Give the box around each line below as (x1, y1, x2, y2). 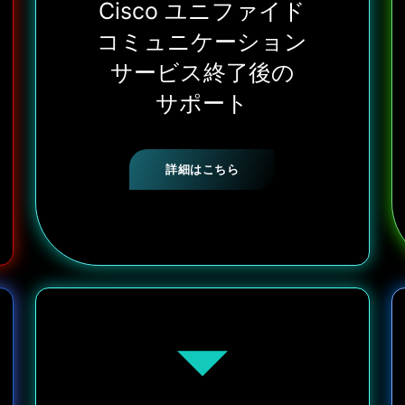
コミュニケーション (97, 27, 308, 55)
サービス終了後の (109, 58, 295, 86)
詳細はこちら (165, 163, 240, 177)
